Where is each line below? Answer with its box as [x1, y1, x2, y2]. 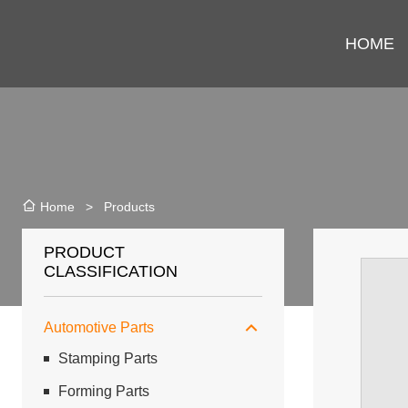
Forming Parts [58, 383, 149, 400]
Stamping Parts [58, 351, 158, 367]
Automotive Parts [44, 320, 154, 336]
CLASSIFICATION [44, 262, 178, 281]
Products [104, 199, 155, 214]
